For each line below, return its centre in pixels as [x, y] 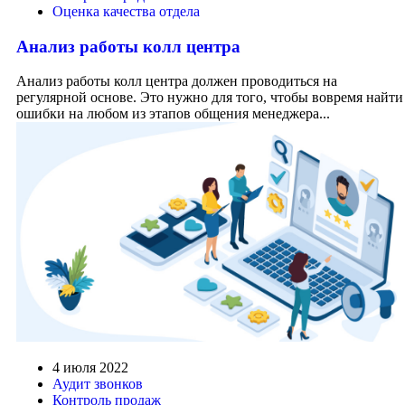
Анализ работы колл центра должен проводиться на [177, 81]
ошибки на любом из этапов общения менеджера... [173, 114]
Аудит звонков [98, 383]
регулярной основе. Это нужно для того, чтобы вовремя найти [210, 98]
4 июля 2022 [90, 367]
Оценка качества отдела [126, 12]
